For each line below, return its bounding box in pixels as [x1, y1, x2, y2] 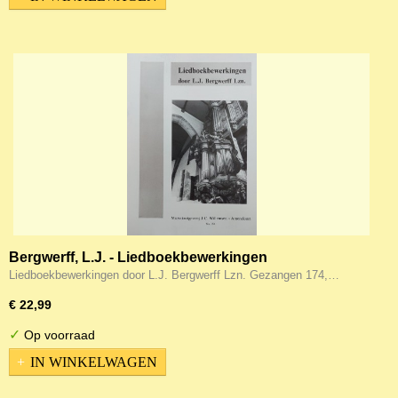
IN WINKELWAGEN [30, 354, 157, 370]
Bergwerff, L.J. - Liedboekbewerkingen [9, 250, 267, 265]
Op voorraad [20, 328, 95, 342]
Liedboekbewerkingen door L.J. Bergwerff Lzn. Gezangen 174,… [9, 268, 339, 282]
